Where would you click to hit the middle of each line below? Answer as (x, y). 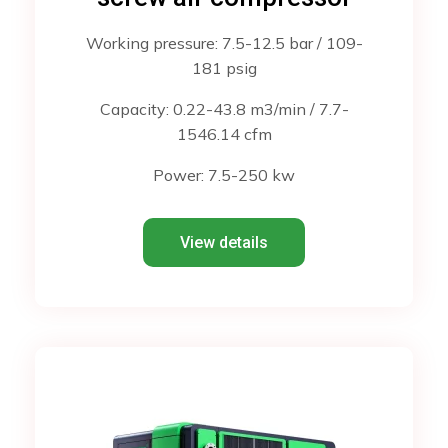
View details (224, 243)
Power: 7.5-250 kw (224, 175)
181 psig (224, 68)
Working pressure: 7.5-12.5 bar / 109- (224, 43)
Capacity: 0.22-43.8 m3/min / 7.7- (224, 109)
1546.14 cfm (224, 134)
